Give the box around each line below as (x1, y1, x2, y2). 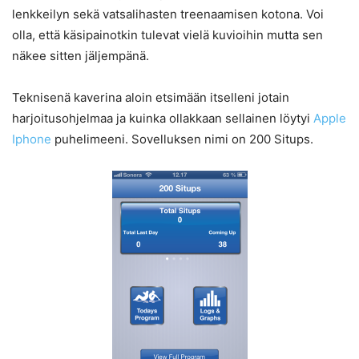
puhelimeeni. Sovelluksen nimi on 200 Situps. (51, 131, 313, 147)
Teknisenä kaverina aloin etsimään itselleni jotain (12, 90, 289, 106)
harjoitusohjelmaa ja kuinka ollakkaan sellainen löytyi (12, 111, 313, 127)
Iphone (12, 131, 51, 147)
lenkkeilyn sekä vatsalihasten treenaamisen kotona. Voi (12, 6, 324, 22)
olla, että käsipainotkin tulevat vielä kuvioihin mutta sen (12, 27, 323, 43)
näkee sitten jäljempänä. (12, 48, 149, 64)
